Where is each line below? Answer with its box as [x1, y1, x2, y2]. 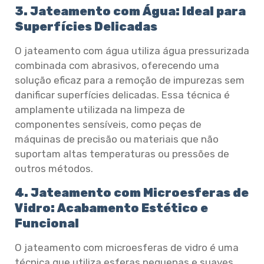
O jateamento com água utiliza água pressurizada [15, 45, 249, 57]
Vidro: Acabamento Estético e [15, 200, 208, 215]
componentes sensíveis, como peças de [15, 118, 202, 131]
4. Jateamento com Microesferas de [15, 185, 249, 200]
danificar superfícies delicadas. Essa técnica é [15, 89, 230, 101]
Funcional [15, 216, 79, 230]
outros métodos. [15, 163, 93, 175]
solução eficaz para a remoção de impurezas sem [15, 74, 245, 87]
